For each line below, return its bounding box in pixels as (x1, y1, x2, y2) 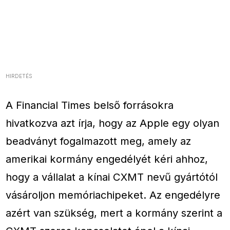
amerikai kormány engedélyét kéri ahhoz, (6, 152, 208, 165)
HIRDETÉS (6, 73, 33, 80)
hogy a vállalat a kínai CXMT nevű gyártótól (6, 170, 218, 183)
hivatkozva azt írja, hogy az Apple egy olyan (6, 116, 220, 129)
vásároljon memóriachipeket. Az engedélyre (6, 188, 221, 201)
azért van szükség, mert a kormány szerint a (6, 206, 223, 219)
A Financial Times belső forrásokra (6, 98, 174, 111)
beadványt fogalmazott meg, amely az (6, 134, 191, 147)
